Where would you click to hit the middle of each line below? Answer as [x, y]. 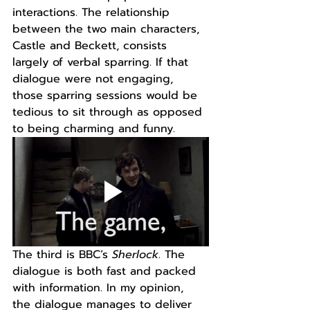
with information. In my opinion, [100, 288]
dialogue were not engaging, [95, 79]
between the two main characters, [108, 29]
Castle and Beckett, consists [92, 45]
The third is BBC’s [62, 254]
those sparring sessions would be [107, 95]
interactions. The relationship [93, 12]
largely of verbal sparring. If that [102, 62]
